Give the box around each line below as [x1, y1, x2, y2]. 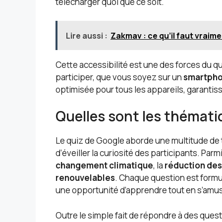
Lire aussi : [66, 30, 108, 41]
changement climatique [55, 160, 153, 171]
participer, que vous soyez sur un [55, 71, 183, 83]
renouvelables [55, 172, 115, 184]
